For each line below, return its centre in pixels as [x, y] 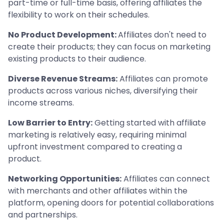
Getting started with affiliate [149, 123]
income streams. [41, 103]
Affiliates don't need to [162, 35]
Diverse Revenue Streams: [63, 79]
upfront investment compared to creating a [95, 147]
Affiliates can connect [166, 179]
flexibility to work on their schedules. [79, 15]
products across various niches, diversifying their [103, 91]
